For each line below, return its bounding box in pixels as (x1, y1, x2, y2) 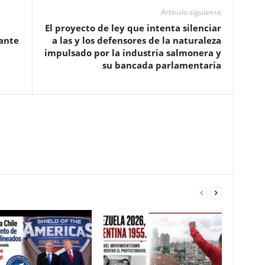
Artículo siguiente (160, 7, 221, 17)
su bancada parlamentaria (102, 59, 221, 71)
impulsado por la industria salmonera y (44, 47, 221, 59)
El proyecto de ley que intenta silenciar (44, 22, 221, 34)
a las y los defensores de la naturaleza (51, 34, 221, 46)
